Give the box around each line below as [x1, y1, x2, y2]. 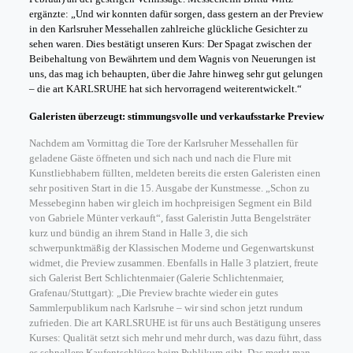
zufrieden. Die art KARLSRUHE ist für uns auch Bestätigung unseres [28, 317, 321, 329]
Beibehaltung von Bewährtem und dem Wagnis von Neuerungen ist [28, 53, 316, 65]
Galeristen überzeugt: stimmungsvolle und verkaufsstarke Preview [28, 110, 324, 122]
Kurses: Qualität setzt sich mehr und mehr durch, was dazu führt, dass [28, 332, 321, 344]
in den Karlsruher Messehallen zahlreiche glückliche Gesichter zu [28, 23, 308, 35]
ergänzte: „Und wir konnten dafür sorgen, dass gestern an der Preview [28, 8, 323, 20]
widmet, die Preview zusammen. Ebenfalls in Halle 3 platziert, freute [28, 257, 318, 269]
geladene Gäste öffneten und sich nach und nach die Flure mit [28, 152, 292, 164]
